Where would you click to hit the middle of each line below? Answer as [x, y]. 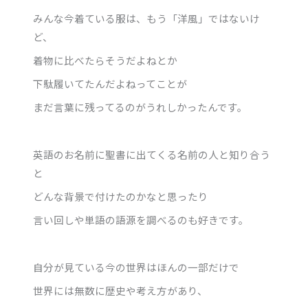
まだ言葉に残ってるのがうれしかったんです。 [141, 107]
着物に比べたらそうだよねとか [106, 60]
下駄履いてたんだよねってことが [110, 84]
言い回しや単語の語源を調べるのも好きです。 [141, 220]
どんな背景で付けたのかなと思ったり [121, 197]
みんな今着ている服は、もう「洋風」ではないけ [147, 18]
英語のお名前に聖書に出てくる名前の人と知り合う [152, 154]
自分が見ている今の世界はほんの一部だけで [136, 267]
